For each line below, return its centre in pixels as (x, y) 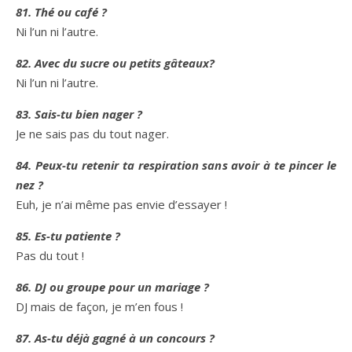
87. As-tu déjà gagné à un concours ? (115, 338)
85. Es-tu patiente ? (68, 236)
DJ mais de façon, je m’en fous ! (99, 306)
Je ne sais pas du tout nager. (92, 134)
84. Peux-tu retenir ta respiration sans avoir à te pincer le (176, 165)
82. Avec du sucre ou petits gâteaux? (115, 63)
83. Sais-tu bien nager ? (79, 114)
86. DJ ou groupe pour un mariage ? (112, 287)
